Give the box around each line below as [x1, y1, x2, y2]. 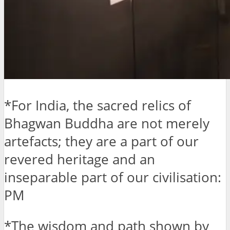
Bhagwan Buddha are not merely [4, 114, 209, 132]
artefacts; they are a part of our [4, 132, 199, 150]
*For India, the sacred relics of [4, 96, 191, 114]
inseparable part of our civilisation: [4, 168, 221, 186]
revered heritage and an [4, 150, 155, 168]
